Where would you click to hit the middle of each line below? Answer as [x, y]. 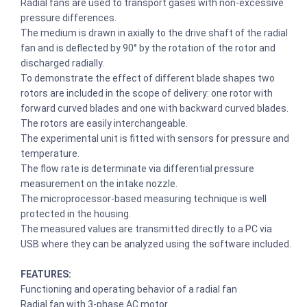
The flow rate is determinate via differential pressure [137, 168]
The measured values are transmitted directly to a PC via [146, 229]
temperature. [51, 153]
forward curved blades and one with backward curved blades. [156, 108]
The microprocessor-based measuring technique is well [144, 198]
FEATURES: [46, 274]
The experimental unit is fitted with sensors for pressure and [155, 138]
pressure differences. [70, 17]
